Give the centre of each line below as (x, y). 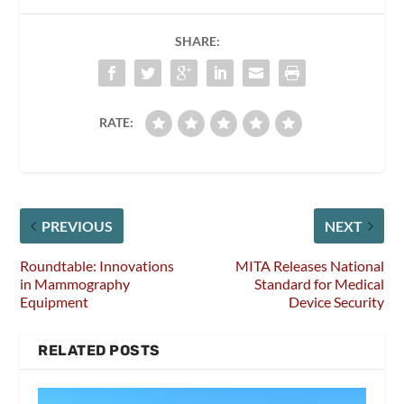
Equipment (55, 302)
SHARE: (197, 41)
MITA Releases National (309, 266)
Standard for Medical (319, 284)
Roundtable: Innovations (97, 266)
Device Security (336, 302)
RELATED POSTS (99, 351)
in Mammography (75, 284)
